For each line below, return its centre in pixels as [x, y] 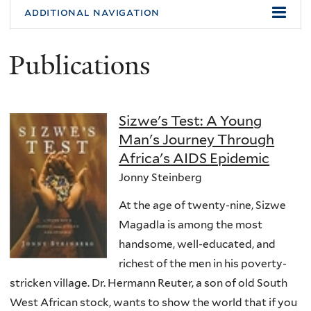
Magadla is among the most [191, 224]
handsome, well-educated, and [197, 244]
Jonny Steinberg [161, 178]
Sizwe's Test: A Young [191, 121]
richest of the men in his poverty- [203, 263]
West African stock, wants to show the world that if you [153, 302]
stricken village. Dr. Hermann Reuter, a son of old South [149, 283]
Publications [80, 66]
